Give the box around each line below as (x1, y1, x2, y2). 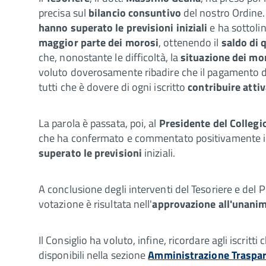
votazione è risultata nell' (39, 195, 153, 212)
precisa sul (39, 4, 89, 21)
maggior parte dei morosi (39, 34, 159, 50)
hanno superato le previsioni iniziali (39, 19, 208, 36)
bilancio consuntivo (88, 4, 181, 21)
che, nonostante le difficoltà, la (39, 49, 181, 65)
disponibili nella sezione (39, 246, 148, 263)
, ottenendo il (159, 34, 221, 50)
